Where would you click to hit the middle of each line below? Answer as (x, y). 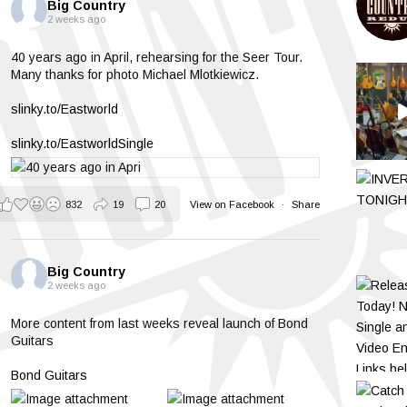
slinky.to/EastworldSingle (82, 144)
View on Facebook (233, 204)
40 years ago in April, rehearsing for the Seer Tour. (156, 58)
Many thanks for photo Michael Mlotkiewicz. (134, 75)
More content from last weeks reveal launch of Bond (159, 324)
